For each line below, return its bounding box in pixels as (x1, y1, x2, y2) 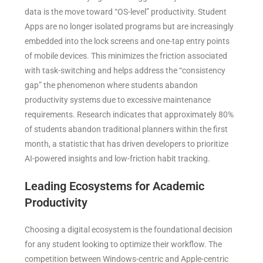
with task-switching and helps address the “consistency (25, 65, 226, 75)
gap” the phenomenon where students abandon (25, 80, 198, 90)
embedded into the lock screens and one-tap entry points (25, 36, 230, 46)
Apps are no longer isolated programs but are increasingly (25, 21, 234, 31)
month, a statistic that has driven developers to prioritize (25, 139, 229, 149)
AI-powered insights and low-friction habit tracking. (25, 153, 216, 163)
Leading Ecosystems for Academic (25, 178, 205, 193)
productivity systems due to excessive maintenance (25, 95, 211, 104)
